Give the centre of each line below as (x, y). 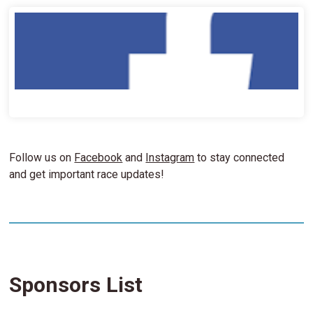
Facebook (99, 157)
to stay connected (240, 157)
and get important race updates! (87, 174)
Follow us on (42, 157)
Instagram (170, 157)
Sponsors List (76, 284)
